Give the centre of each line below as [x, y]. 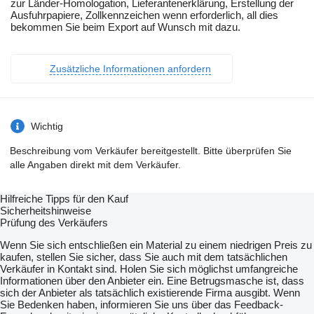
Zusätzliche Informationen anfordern [130, 69]
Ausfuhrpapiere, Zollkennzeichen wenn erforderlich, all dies [144, 15]
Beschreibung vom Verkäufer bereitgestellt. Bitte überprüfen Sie [151, 151]
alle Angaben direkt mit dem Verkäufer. [95, 165]
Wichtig [47, 127]
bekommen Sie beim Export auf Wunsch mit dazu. [125, 27]
